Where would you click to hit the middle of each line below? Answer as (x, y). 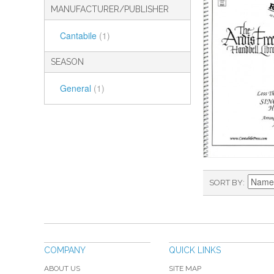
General (77, 88)
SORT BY (226, 182)
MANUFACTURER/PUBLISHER (110, 9)
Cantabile (80, 36)
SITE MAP (185, 268)
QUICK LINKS (195, 250)
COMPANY (65, 250)
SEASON (67, 62)
